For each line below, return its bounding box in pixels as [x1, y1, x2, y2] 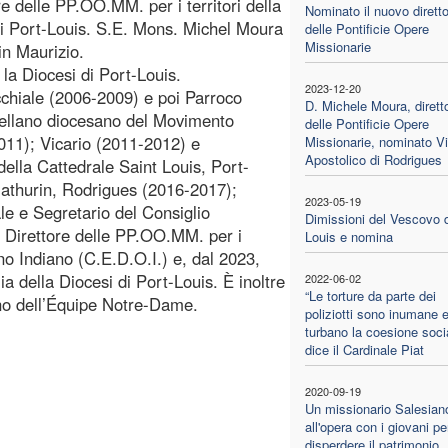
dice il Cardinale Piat [304, 339, 424, 359]
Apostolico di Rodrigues [304, 149, 442, 169]
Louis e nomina [304, 226, 393, 246]
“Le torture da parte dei [304, 285, 436, 305]
